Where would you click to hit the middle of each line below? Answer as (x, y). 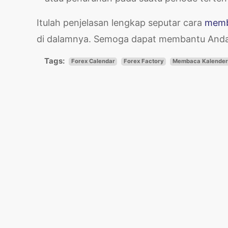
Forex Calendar (93, 61)
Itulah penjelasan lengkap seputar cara (121, 22)
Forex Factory (144, 61)
